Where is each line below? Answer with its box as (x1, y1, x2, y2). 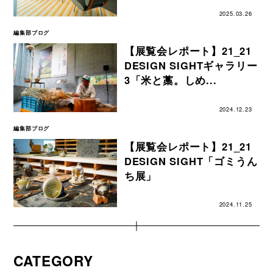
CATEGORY (13, 250, 93, 271)
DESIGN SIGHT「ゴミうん (124, 153, 258, 168)
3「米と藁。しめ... (124, 73, 217, 88)
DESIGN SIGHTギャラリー (124, 58, 258, 73)
